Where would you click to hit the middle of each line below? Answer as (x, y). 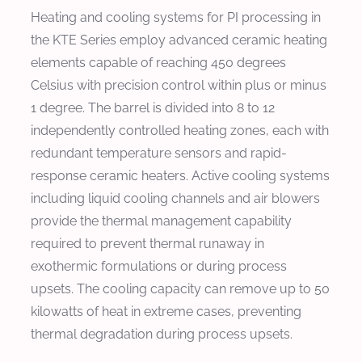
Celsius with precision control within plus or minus (179, 85)
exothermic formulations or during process (159, 266)
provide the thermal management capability (161, 221)
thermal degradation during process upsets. (162, 334)
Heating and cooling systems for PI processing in (176, 17)
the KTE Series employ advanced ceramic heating (179, 40)
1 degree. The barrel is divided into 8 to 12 (153, 107)
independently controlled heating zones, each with (180, 130)
